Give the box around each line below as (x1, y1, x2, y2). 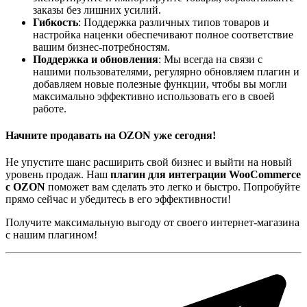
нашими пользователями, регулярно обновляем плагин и (33, 65, 299, 77)
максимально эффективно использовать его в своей (33, 90, 275, 102)
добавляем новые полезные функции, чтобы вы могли (33, 77, 287, 90)
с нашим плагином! (5, 229, 97, 241)
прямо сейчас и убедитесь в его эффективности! (5, 193, 231, 206)
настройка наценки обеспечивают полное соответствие (33, 28, 293, 40)
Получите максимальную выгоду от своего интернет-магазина (5, 217, 299, 229)
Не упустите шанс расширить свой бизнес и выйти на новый (5, 156, 292, 169)
